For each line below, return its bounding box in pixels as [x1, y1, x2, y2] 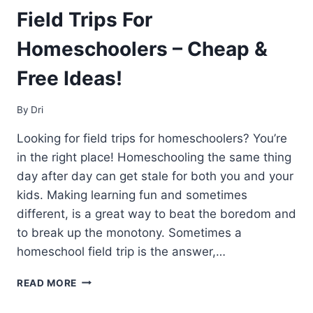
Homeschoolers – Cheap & [17, 37, 268, 61]
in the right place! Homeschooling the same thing [17, 150, 291, 164]
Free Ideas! [17, 66, 122, 91]
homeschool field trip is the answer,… [17, 244, 226, 259]
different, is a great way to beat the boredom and [17, 206, 296, 221]
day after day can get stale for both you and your [17, 168, 293, 183]
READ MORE [17, 277, 78, 289]
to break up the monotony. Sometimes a [17, 225, 242, 240]
